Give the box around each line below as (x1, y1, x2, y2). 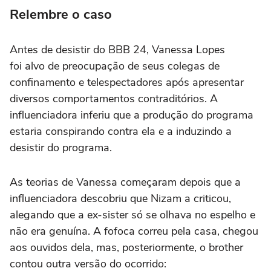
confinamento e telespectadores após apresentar (10, 75, 244, 90)
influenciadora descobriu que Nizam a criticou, (10, 191, 231, 206)
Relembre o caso (10, 5, 112, 24)
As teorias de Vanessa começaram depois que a (10, 175, 241, 190)
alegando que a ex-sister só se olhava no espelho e (10, 207, 255, 223)
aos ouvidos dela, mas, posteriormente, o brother (10, 240, 243, 255)
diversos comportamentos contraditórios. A (10, 91, 218, 106)
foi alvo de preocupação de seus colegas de (10, 59, 220, 74)
